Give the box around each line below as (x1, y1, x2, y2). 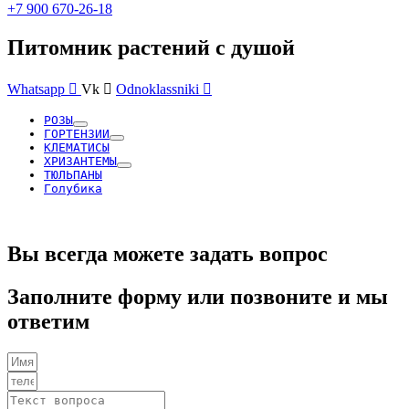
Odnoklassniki (116, 81, 199, 98)
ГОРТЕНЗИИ (44, 127, 110, 142)
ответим (7, 309, 89, 334)
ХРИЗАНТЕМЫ (44, 154, 117, 169)
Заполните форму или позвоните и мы (7, 285, 388, 309)
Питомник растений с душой (7, 36, 295, 60)
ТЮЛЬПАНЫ (44, 168, 102, 183)
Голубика (44, 182, 102, 196)
